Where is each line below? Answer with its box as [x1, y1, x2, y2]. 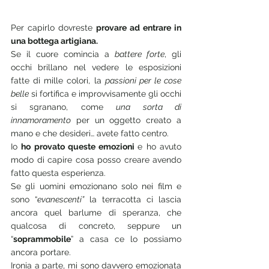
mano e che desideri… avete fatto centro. [11, 128, 169, 138]
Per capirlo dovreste [11, 23, 96, 32]
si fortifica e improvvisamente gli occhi [29, 89, 181, 98]
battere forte [115, 49, 165, 59]
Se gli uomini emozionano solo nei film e [11, 181, 181, 191]
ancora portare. [11, 247, 73, 257]
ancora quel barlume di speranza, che [11, 208, 181, 217]
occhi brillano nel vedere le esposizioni [11, 62, 181, 72]
